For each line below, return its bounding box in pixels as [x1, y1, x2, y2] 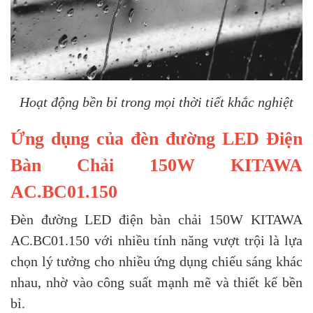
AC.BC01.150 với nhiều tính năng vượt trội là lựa [10, 233, 303, 248]
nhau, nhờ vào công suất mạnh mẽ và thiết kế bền [10, 275, 303, 290]
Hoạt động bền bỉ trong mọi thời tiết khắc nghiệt [20, 94, 293, 110]
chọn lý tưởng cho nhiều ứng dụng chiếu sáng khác [10, 254, 303, 269]
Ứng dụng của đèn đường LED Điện [10, 129, 303, 149]
